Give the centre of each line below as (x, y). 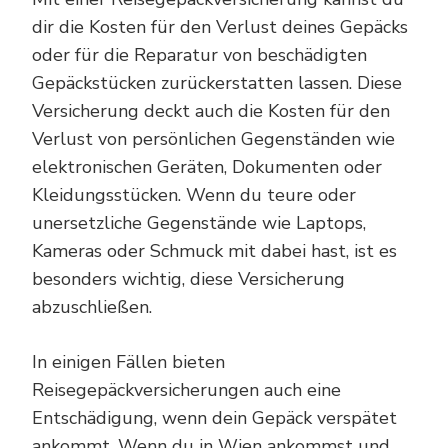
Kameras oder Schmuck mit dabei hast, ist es (214, 250)
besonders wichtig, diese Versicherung (188, 278)
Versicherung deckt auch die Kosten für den (211, 110)
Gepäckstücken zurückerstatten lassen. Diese (217, 82)
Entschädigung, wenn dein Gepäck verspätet (214, 417)
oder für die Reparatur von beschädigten (199, 54)
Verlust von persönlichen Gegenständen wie (213, 138)
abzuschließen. (92, 306)
